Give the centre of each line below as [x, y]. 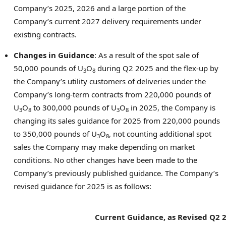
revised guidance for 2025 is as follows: [82, 186]
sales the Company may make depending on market [104, 147]
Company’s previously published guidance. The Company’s [116, 173]
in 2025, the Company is [172, 108]
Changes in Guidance [54, 55]
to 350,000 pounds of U [55, 134]
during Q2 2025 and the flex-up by [157, 68]
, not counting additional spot [160, 134]
